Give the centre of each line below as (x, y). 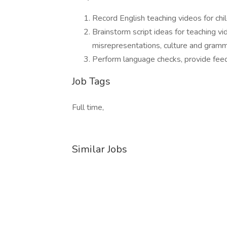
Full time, (88, 107)
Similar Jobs (100, 149)
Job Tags (91, 81)
